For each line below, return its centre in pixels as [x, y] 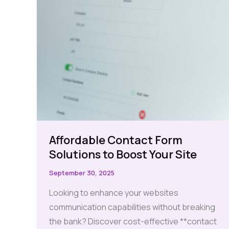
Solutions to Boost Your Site [123, 154]
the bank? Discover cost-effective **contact [133, 221]
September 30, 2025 [82, 173]
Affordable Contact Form [116, 140]
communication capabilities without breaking [132, 207]
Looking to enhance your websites [114, 192]
